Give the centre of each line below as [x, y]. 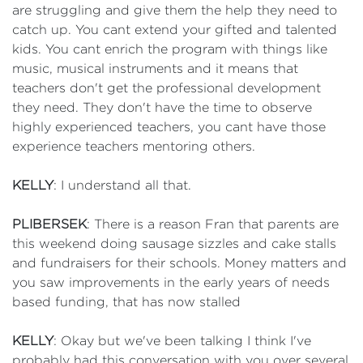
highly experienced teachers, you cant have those [169, 127]
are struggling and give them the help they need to [175, 10]
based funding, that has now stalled [126, 302]
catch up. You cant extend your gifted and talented [175, 30]
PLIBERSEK [49, 224]
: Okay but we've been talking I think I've [182, 341]
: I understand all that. [122, 185]
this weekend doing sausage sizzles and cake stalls [174, 243]
